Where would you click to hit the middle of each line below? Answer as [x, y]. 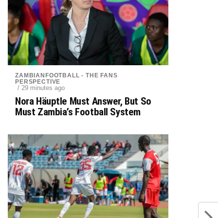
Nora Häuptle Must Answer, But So [83, 101]
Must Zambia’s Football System [78, 112]
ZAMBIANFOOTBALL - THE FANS [66, 75]
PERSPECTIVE [38, 82]
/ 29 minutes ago [41, 88]
